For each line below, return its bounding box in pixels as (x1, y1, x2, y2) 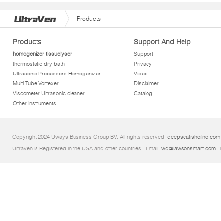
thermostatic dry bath (13, 60, 65, 67)
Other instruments (13, 100, 57, 107)
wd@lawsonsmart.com (161, 145, 216, 152)
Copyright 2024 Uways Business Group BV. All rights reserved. (12, 133, 167, 140)
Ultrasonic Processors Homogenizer (13, 70, 101, 77)
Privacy (133, 60, 152, 67)
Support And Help (133, 37, 191, 46)
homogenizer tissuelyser (13, 50, 73, 57)
